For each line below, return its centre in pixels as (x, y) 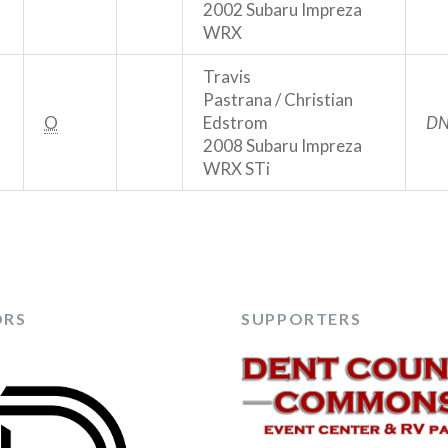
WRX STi (236, 168)
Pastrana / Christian (278, 99)
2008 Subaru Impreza (282, 145)
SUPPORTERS (301, 319)
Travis (227, 76)
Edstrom (235, 122)
